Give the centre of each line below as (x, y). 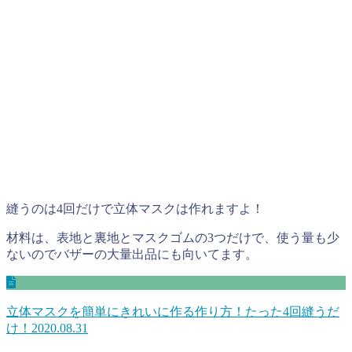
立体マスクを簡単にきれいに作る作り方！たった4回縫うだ (173, 312)
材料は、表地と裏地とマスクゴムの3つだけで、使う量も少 (173, 238)
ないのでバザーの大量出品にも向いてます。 (132, 255)
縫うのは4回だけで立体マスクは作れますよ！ (135, 209)
